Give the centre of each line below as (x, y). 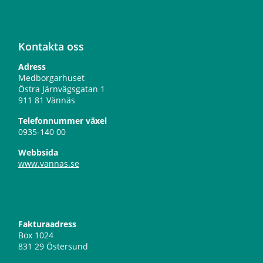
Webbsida (38, 152)
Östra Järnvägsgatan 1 (61, 89)
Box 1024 (36, 235)
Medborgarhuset (51, 78)
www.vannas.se (48, 163)
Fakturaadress (47, 224)
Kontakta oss (51, 46)
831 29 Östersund (53, 246)
